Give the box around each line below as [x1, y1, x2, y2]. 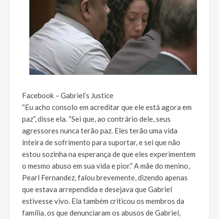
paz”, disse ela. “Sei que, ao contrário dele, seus [22, 114, 171, 124]
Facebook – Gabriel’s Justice [22, 91, 113, 100]
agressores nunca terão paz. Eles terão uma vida [22, 126, 177, 135]
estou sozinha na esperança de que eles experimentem [22, 150, 196, 159]
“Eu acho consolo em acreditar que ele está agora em [22, 103, 192, 112]
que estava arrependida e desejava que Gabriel [22, 185, 172, 194]
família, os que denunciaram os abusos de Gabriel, [22, 208, 180, 218]
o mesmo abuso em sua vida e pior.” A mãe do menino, [22, 161, 190, 171]
